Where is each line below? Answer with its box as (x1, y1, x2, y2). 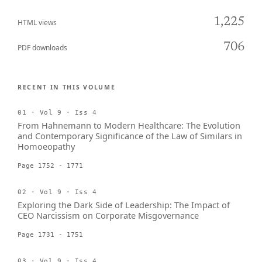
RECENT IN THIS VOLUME (18, 83, 116, 91)
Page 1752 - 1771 (18, 162, 83, 169)
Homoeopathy (18, 140, 75, 152)
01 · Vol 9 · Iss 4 (18, 109, 97, 116)
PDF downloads (18, 43, 67, 53)
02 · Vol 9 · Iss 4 (18, 188, 97, 195)
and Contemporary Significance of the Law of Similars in (18, 130, 242, 142)
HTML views (18, 18, 57, 27)
